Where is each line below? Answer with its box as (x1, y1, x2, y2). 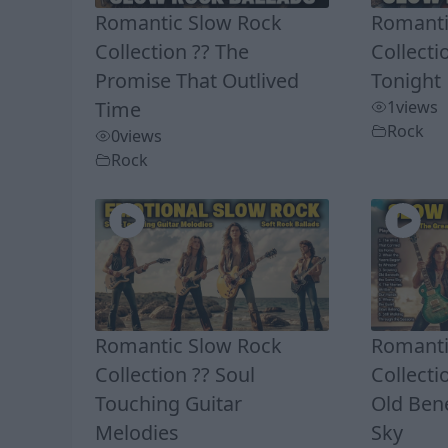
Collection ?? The (94, 37, 249, 65)
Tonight (370, 66, 441, 94)
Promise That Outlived (94, 66, 299, 94)
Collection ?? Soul (94, 360, 255, 388)
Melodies (94, 418, 178, 446)
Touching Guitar (94, 389, 242, 417)
